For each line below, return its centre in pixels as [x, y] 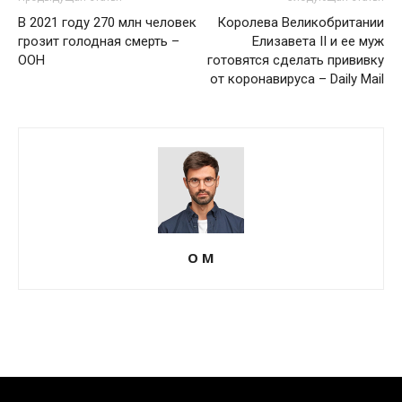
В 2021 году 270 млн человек [107, 22]
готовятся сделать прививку [296, 60]
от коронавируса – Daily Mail [297, 79]
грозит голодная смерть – [99, 41]
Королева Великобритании [301, 22]
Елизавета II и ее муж [318, 41]
